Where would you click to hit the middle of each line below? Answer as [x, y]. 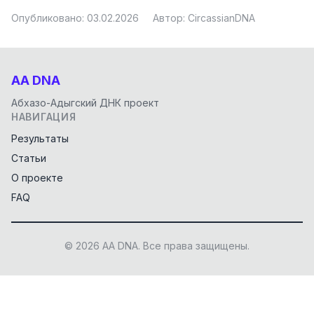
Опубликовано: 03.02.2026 [75, 18]
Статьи [29, 158]
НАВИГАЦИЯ [44, 117]
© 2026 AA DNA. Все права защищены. [157, 246]
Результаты [40, 138]
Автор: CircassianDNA [204, 18]
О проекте [37, 178]
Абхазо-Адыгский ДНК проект [85, 103]
